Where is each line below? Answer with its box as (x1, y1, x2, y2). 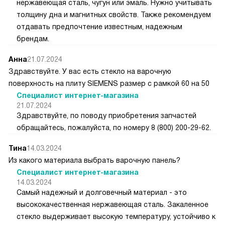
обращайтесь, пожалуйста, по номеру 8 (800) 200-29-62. (17, 124, 211, 132)
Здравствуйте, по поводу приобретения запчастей (17, 111, 196, 120)
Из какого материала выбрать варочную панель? (9, 156, 180, 165)
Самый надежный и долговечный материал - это (17, 188, 187, 197)
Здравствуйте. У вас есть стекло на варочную (9, 67, 171, 76)
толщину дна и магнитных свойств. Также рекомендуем (17, 11, 211, 19)
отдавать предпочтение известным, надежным (17, 23, 182, 31)
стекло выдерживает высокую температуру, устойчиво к (17, 212, 215, 221)
